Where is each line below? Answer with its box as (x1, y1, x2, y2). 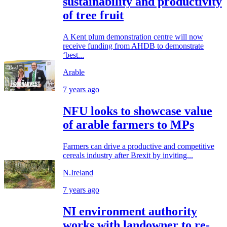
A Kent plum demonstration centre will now (63, 32, 203, 41)
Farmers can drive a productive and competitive (63, 141, 214, 150)
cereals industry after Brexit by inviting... (63, 150, 193, 160)
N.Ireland (63, 168, 93, 177)
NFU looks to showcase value (63, 104, 212, 118)
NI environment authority (63, 204, 197, 218)
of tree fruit (63, 8, 124, 22)
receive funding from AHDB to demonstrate (63, 41, 204, 50)
